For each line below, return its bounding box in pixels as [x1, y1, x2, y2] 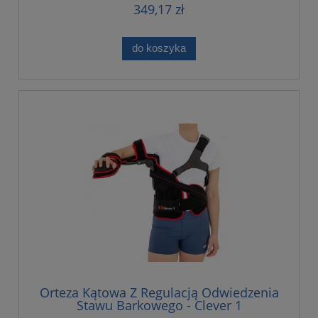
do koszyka [132, 42, 186, 55]
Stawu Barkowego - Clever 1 [76, 297, 242, 314]
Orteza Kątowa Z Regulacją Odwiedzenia [39, 284, 279, 302]
